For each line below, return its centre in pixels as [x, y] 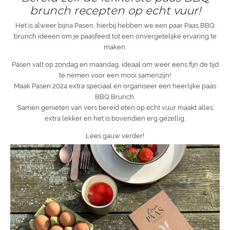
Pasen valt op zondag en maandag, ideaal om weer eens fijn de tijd [115, 65]
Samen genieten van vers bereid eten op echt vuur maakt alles [115, 108]
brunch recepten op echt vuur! [115, 11]
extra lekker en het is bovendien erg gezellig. [115, 119]
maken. [115, 47]
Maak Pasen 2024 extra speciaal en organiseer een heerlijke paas [115, 86]
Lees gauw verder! [115, 136]
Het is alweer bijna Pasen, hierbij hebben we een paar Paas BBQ [115, 26]
